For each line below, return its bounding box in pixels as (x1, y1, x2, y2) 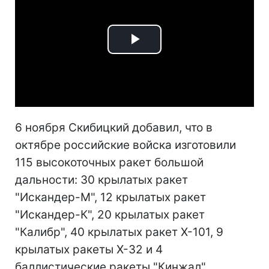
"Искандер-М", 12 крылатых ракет (15, 190, 206, 204)
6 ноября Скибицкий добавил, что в (15, 120, 213, 134)
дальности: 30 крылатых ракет (15, 172, 188, 187)
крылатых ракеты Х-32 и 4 (15, 242, 163, 256)
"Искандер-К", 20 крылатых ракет (15, 207, 205, 222)
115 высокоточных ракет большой (15, 155, 204, 169)
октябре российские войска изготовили (15, 138, 236, 152)
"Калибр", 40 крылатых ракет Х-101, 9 (15, 225, 223, 239)
